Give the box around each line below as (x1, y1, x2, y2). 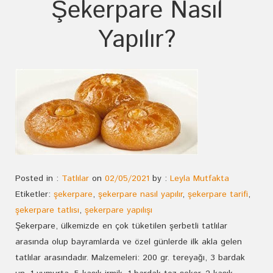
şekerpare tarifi (188, 188, 248, 200)
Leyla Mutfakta (170, 172, 229, 185)
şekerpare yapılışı (85, 204, 152, 216)
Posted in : (15, 172, 62, 185)
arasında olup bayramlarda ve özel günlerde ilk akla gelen (15, 236, 242, 248)
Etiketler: (15, 188, 54, 200)
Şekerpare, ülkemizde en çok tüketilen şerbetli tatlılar (15, 220, 227, 232)
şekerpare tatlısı (15, 204, 79, 216)
